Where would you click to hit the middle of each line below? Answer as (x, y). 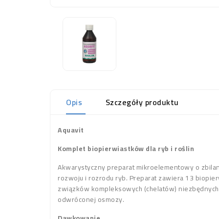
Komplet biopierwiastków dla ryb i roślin (126, 149)
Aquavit (71, 130)
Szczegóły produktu (142, 102)
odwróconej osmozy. (91, 199)
